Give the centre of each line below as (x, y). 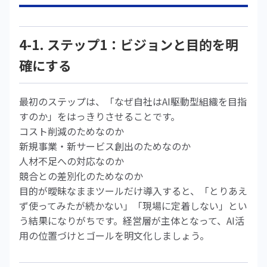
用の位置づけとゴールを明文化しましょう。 (114, 235)
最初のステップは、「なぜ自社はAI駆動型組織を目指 (133, 101)
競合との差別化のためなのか (81, 176)
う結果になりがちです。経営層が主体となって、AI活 (132, 221)
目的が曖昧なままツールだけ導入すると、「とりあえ (133, 191)
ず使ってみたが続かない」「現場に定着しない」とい (133, 206)
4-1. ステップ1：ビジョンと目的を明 (129, 44)
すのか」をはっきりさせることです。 (100, 116)
